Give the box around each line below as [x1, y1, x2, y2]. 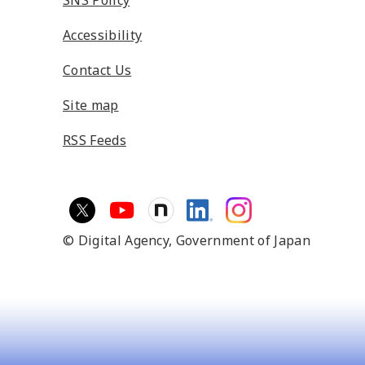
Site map [63, 96, 119, 114]
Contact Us [63, 61, 132, 79]
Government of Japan [175, 231, 310, 249]
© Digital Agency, [63, 231, 176, 249]
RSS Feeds [63, 131, 126, 149]
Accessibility [63, 26, 143, 44]
